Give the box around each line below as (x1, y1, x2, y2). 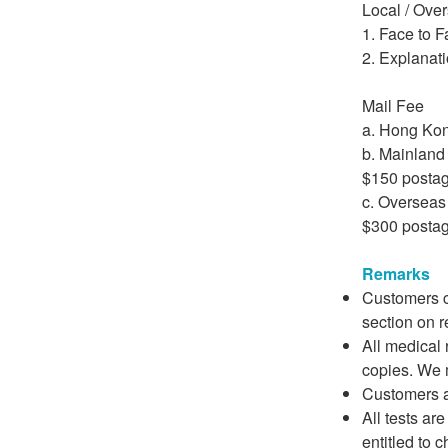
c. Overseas (362, 190, 446, 213)
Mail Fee (362, 94, 424, 117)
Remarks (362, 262, 430, 285)
